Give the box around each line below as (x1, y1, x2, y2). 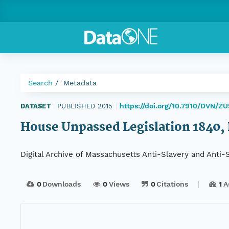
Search (28, 79, 53, 87)
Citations (156, 180, 189, 189)
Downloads (42, 180, 81, 189)
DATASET (20, 102, 51, 110)
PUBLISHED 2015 (57, 102, 113, 110)
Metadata (63, 79, 97, 87)
